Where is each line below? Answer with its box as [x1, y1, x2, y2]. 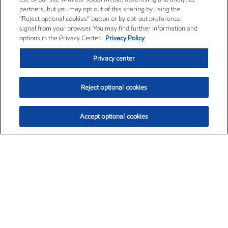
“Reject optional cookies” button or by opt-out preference [19, 15, 181, 22]
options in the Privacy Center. [19, 34, 103, 42]
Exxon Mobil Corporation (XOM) [10, 162, 178, 177]
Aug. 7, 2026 [171, 195, 207, 203]
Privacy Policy [105, 34, 145, 42]
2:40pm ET [131, 195, 162, 203]
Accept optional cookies [79, 112, 149, 120]
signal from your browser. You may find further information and [19, 24, 198, 32]
